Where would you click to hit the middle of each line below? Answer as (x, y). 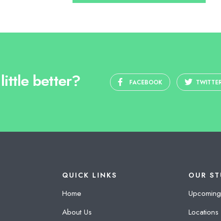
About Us (77, 212)
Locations (204, 212)
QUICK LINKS (89, 175)
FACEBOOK (146, 82)
